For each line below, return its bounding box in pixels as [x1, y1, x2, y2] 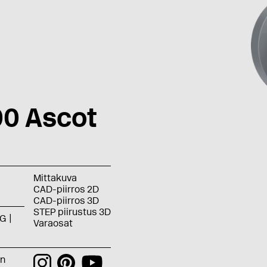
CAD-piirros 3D [33, 195, 99, 206]
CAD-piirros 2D [33, 184, 99, 195]
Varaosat [33, 218, 73, 229]
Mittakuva [33, 172, 77, 184]
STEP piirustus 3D [33, 206, 111, 218]
